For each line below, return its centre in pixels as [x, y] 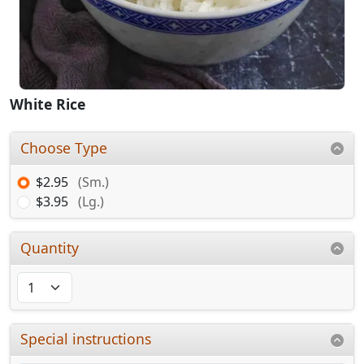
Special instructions [86, 339]
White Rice [48, 104]
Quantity [50, 247]
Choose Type [64, 148]
